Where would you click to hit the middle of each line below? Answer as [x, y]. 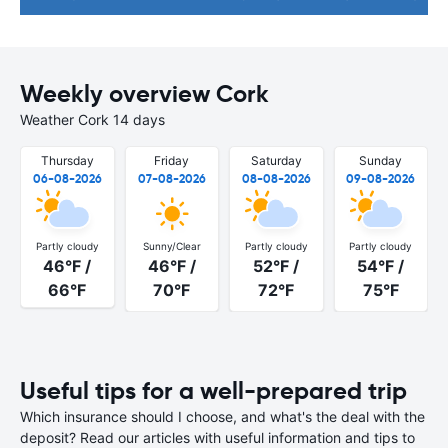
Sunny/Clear [171, 245]
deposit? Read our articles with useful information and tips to [217, 437]
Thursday [67, 160]
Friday [172, 160]
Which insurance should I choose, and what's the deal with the [222, 416]
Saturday [276, 160]
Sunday [381, 160]
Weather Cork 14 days [92, 119]
